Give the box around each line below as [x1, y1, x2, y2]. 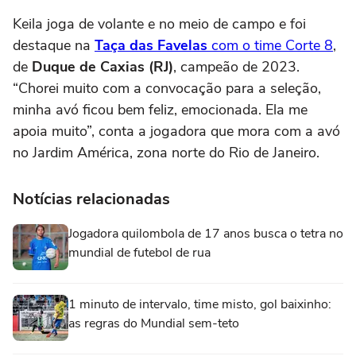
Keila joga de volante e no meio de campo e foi [13, 14, 306, 34]
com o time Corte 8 [207, 36, 333, 56]
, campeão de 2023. [173, 57, 300, 77]
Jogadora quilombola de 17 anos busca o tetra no [68, 225, 343, 243]
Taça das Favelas [95, 36, 207, 56]
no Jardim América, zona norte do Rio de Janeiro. [13, 143, 319, 163]
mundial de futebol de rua [68, 244, 211, 262]
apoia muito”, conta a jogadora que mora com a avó [13, 122, 340, 141]
